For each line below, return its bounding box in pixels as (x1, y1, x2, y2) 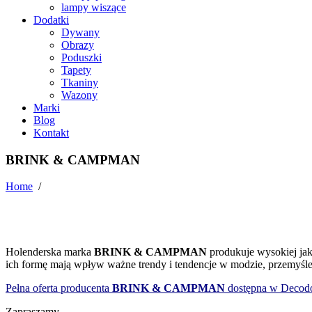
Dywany (61, 26, 100, 38)
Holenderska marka (6, 245, 94, 258)
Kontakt (33, 126, 69, 139)
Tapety (61, 63, 91, 76)
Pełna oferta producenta (6, 281, 109, 294)
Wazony (61, 88, 97, 101)
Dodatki (33, 13, 69, 26)
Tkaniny (61, 76, 98, 88)
